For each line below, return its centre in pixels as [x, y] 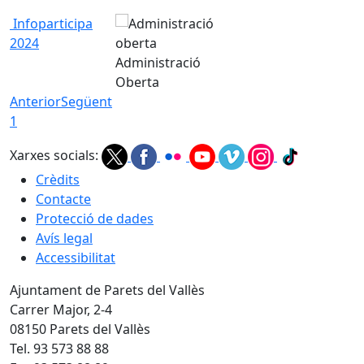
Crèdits [58, 180]
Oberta [137, 82]
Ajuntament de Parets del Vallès [107, 290]
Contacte [63, 199]
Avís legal [64, 238]
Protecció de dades [95, 219]
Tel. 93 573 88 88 [59, 349]
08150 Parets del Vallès [80, 329]
